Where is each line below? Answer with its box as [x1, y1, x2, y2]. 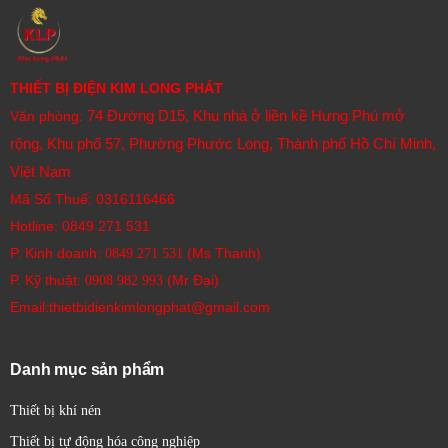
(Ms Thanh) [183, 245, 261, 261]
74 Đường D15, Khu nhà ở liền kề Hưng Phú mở [87, 107, 405, 124]
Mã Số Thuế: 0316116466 [10, 191, 175, 207]
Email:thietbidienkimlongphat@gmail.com [10, 299, 270, 315]
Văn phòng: [10, 108, 87, 124]
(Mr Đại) [163, 272, 219, 288]
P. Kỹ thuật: [10, 272, 85, 288]
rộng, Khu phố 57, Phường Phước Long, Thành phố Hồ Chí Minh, [10, 135, 436, 152]
